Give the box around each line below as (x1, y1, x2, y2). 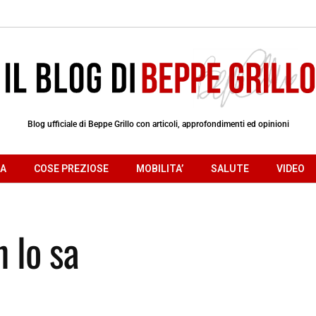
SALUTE (211, 162, 249, 174)
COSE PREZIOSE (34, 162, 109, 174)
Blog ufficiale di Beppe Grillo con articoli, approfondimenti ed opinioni (27, 119, 289, 129)
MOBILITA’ (136, 162, 183, 174)
